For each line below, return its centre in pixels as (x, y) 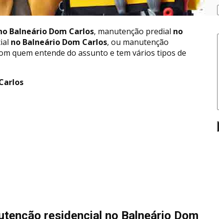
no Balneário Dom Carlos (58, 42)
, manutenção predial (132, 31)
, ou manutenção (138, 42)
